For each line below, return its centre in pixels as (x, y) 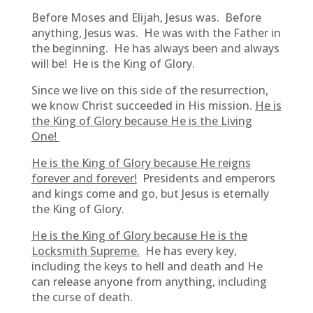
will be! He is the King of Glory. (113, 64)
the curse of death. (82, 297)
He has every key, (188, 251)
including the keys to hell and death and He (147, 266)
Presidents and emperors (206, 178)
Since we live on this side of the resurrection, (150, 90)
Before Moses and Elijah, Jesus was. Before (146, 17)
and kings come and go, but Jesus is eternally (150, 194)
